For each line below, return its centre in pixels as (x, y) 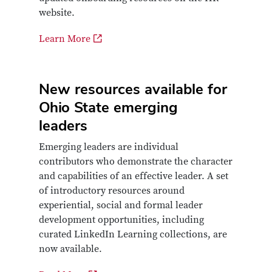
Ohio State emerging (108, 107)
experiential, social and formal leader (121, 206)
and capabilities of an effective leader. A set (134, 176)
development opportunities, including (121, 220)
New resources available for (133, 89)
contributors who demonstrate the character (136, 162)
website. (57, 13)
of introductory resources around (112, 191)
